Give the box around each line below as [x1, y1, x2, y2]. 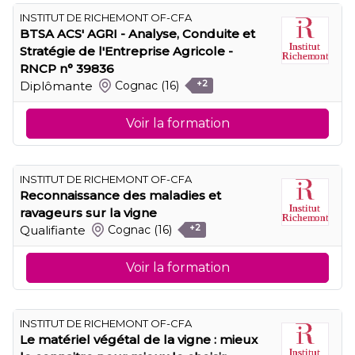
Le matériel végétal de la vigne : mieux [20, 331, 258, 347]
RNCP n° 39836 [20, 60, 114, 76]
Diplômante [20, 78, 93, 94]
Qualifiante [20, 222, 86, 238]
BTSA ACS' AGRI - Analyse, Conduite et [20, 25, 255, 41]
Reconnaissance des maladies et [20, 187, 221, 203]
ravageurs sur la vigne [20, 204, 157, 220]
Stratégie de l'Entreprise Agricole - [20, 43, 233, 59]
